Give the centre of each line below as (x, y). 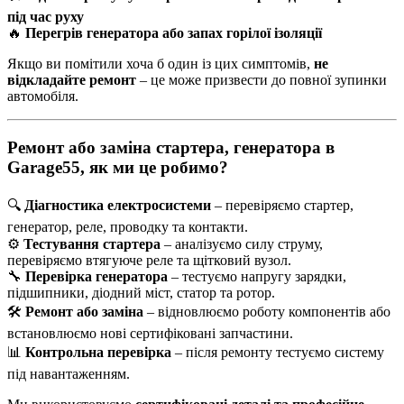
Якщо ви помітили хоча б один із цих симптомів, (161, 64)
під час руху (46, 17)
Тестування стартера (92, 243)
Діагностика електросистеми (118, 205)
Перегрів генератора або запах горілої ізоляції (174, 33)
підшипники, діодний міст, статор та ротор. (141, 292)
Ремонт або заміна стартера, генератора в (171, 148)
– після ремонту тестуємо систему (278, 352)
